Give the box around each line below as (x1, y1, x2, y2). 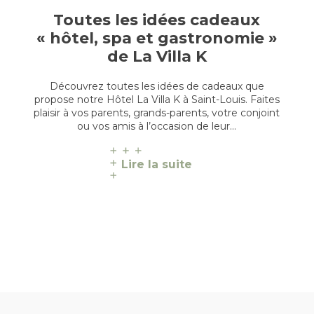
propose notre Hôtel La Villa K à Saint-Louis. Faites (34, 93, 280, 106)
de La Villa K (107, 46, 207, 66)
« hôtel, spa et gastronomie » (36, 28, 278, 48)
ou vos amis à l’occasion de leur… (77, 119, 237, 132)
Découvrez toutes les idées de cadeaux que (49, 79, 264, 93)
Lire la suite (121, 157, 193, 171)
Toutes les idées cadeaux (53, 10, 261, 29)
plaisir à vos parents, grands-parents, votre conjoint (34, 106, 280, 119)
